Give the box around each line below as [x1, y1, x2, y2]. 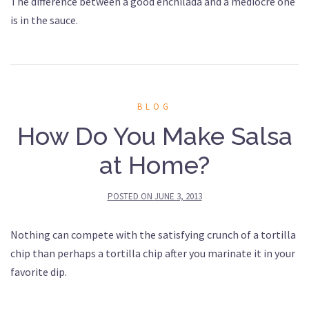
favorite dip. [10, 265, 67, 279]
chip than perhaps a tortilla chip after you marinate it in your [10, 246, 295, 261]
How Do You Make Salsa [17, 121, 292, 151]
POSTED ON [107, 190, 154, 203]
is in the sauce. [10, 13, 78, 28]
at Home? [99, 150, 210, 180]
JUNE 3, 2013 [154, 190, 202, 203]
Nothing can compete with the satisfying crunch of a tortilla [10, 228, 296, 242]
